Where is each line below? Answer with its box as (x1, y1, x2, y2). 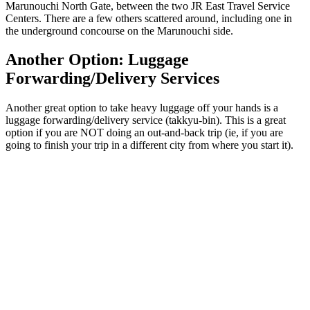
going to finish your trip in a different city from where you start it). (6, 139, 293, 152)
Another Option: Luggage (6, 51, 189, 69)
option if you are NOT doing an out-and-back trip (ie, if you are (6, 127, 283, 139)
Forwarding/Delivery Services (6, 69, 219, 88)
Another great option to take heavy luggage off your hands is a (6, 102, 278, 114)
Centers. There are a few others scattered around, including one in (6, 12, 292, 24)
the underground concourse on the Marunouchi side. (6, 24, 233, 37)
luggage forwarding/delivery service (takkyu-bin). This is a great (6, 114, 286, 127)
